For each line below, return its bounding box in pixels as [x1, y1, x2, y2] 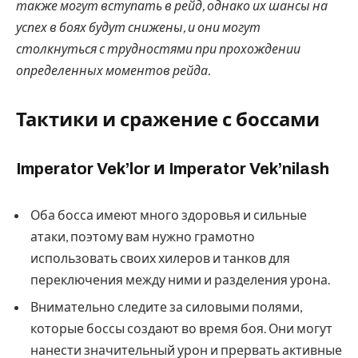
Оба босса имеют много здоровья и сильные [30, 206, 307, 222]
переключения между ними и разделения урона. [30, 271, 330, 287]
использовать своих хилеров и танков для [30, 249, 290, 265]
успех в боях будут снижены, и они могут [16, 18, 261, 34]
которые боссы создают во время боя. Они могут [30, 320, 332, 336]
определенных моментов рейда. [16, 62, 210, 78]
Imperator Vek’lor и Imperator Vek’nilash [16, 159, 329, 177]
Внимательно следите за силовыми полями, [30, 298, 302, 314]
